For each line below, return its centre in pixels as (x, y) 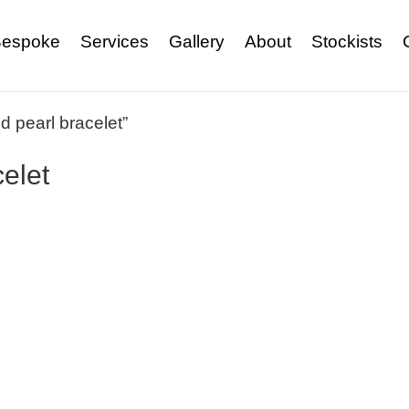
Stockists (346, 42)
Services (114, 42)
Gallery (196, 42)
